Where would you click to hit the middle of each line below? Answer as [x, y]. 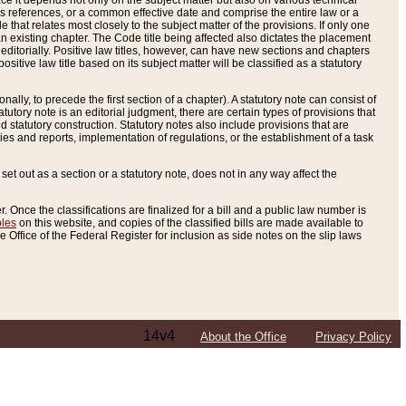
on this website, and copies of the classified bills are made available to [190, 223]
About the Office [243, 337]
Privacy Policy [353, 337]
